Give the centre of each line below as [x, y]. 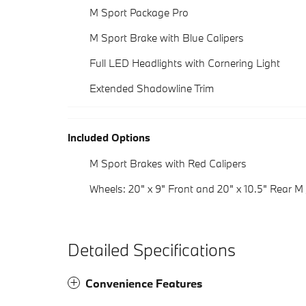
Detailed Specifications [152, 249]
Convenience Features [144, 283]
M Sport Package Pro [139, 12]
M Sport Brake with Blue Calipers [167, 37]
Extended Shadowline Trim [152, 88]
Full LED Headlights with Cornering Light [185, 62]
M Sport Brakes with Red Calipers [168, 163]
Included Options [109, 137]
